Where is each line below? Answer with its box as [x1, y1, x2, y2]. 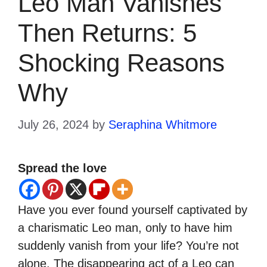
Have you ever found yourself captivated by [18, 203, 247, 216]
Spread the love [18, 161, 107, 175]
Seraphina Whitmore [108, 117, 217, 131]
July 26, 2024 [18, 117, 89, 131]
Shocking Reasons [18, 48, 225, 77]
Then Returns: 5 [18, 18, 197, 47]
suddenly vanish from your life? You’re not [18, 238, 239, 252]
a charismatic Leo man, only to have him [18, 221, 232, 234]
